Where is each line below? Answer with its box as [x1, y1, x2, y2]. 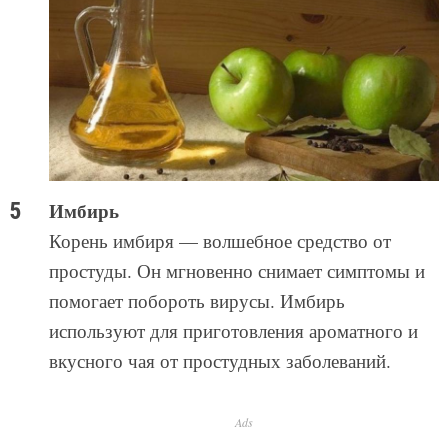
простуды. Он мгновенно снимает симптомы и [48, 258, 425, 284]
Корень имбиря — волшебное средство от [48, 228, 391, 254]
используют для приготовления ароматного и [48, 318, 418, 344]
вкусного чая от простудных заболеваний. [48, 348, 391, 374]
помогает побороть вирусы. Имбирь [48, 288, 345, 314]
